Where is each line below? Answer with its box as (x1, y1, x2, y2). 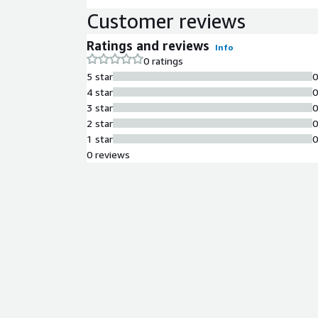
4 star (87, 85, 113, 98)
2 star (87, 116, 113, 129)
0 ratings (143, 54, 183, 67)
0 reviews (87, 148, 130, 160)
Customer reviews (87, 9, 246, 33)
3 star (87, 101, 113, 114)
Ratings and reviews (87, 37, 209, 53)
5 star (87, 70, 113, 82)
